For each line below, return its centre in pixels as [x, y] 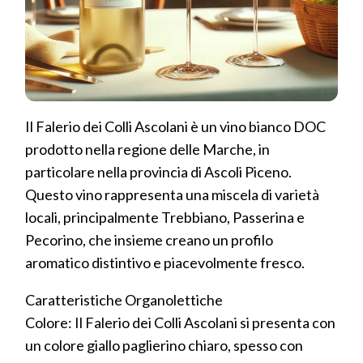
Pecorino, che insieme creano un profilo [149, 239]
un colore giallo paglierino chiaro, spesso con [164, 345]
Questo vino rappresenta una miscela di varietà [172, 194]
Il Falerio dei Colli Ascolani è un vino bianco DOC [175, 126]
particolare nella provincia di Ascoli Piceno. [158, 171]
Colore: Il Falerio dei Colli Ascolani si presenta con [180, 322]
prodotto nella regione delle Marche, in [147, 149]
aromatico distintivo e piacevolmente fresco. [165, 262]
